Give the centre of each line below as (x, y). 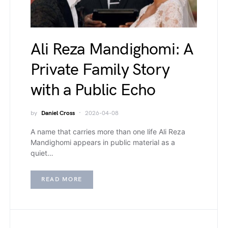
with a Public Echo (93, 90)
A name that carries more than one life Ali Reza (108, 132)
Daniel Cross (58, 113)
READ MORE (62, 179)
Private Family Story (100, 70)
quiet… (42, 153)
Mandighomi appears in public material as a (103, 142)
